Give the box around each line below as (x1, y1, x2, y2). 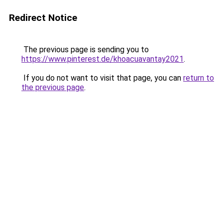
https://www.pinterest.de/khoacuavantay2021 (21, 54, 184, 64)
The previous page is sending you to (21, 45, 149, 54)
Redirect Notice (9, 12, 77, 23)
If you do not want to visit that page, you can (21, 73, 183, 83)
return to (183, 73, 214, 83)
